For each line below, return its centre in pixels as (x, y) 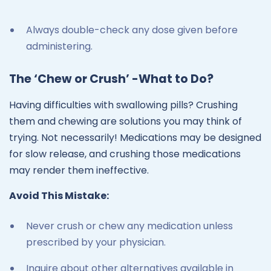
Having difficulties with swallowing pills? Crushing (123, 105)
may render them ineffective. (79, 170)
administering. (59, 47)
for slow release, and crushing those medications (125, 154)
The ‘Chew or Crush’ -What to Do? (111, 79)
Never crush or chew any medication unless (129, 226)
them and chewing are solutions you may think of (126, 121)
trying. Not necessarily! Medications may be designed (135, 137)
